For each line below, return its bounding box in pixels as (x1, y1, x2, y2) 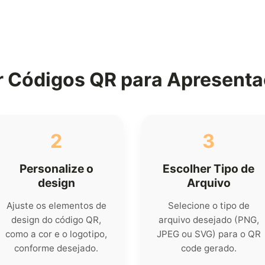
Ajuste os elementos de (6, 200, 106, 212)
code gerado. (180, 243, 237, 254)
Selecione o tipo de (167, 200, 250, 212)
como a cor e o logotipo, (5, 228, 108, 240)
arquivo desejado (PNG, (158, 214, 259, 226)
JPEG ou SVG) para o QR (156, 228, 261, 240)
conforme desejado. (14, 243, 99, 254)
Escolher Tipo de (163, 161, 255, 176)
